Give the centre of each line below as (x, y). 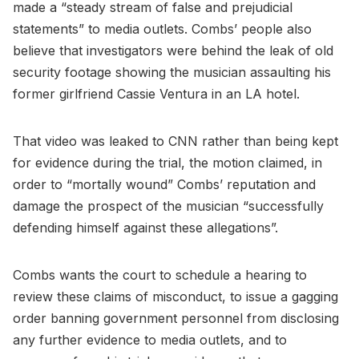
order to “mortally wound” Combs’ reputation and (164, 184)
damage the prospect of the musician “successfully (168, 206)
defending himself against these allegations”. (147, 227)
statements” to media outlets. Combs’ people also (162, 28)
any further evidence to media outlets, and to (150, 339)
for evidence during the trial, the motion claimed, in (167, 162)
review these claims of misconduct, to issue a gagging (175, 296)
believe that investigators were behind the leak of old (173, 50)
